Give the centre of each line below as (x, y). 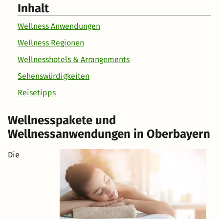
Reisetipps (37, 93)
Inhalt (33, 9)
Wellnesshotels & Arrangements (74, 60)
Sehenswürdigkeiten (54, 76)
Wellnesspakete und (62, 120)
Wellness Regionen (51, 43)
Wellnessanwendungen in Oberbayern (109, 134)
